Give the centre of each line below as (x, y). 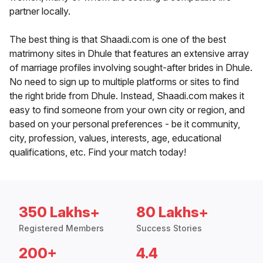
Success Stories (169, 228)
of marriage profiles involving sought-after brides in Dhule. (131, 68)
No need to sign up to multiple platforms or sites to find (124, 82)
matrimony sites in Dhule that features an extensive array (129, 54)
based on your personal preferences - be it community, (125, 124)
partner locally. (40, 11)
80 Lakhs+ (172, 213)
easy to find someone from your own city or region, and (127, 110)
